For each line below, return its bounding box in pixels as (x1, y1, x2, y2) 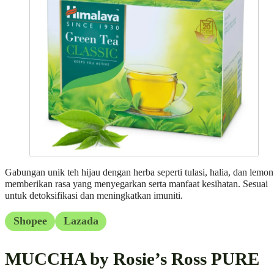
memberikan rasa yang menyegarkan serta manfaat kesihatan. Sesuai (5, 178, 268, 190)
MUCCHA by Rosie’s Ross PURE (5, 249, 259, 269)
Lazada (63, 215, 98, 228)
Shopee (13, 215, 47, 228)
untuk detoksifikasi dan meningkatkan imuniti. (5, 190, 183, 201)
